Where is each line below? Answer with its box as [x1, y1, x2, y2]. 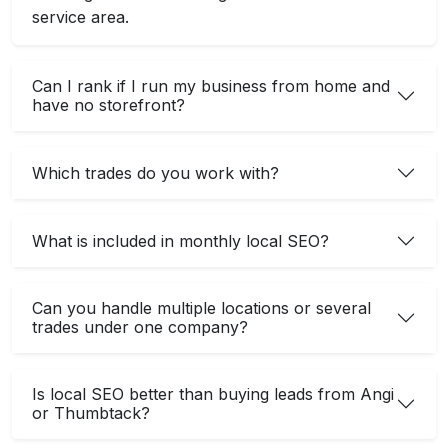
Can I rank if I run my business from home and [32, 76, 390, 96]
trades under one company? [32, 317, 248, 337]
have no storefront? [32, 95, 185, 115]
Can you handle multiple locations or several [32, 298, 371, 318]
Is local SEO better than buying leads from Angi [32, 384, 394, 404]
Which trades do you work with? [32, 162, 279, 183]
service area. [32, 7, 129, 27]
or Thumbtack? [32, 403, 150, 423]
